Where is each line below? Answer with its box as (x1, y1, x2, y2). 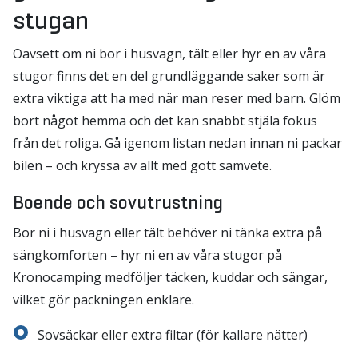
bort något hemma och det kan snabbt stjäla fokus (13, 112, 317, 129)
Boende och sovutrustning (13, 190, 223, 214)
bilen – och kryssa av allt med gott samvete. (13, 157, 272, 174)
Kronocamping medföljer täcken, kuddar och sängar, (13, 268, 328, 286)
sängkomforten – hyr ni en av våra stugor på (13, 246, 282, 264)
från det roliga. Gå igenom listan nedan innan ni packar (13, 134, 342, 152)
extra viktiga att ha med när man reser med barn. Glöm (13, 89, 340, 107)
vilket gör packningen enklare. (13, 291, 194, 308)
